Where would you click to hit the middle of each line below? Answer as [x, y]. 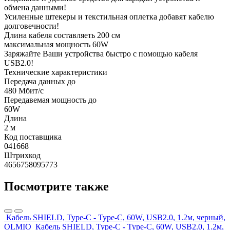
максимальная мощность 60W [56, 44]
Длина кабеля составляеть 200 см [62, 35]
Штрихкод [22, 155]
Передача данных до [40, 81]
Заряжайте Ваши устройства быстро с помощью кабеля [101, 53]
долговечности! [32, 26]
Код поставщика [33, 137]
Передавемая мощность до [50, 100]
